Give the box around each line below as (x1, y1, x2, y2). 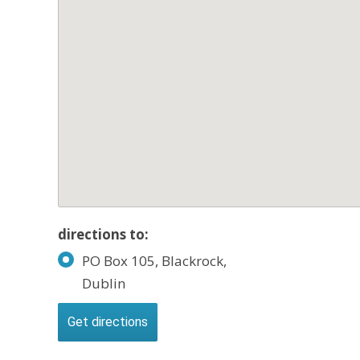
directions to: (58, 225, 149, 243)
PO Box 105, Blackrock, (82, 252, 227, 270)
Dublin (82, 274, 125, 292)
